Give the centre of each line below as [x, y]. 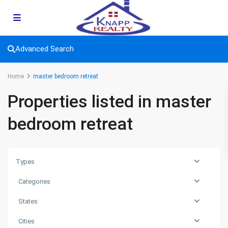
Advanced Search [45, 49]
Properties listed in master [110, 102]
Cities [27, 221]
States [28, 202]
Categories [35, 182]
